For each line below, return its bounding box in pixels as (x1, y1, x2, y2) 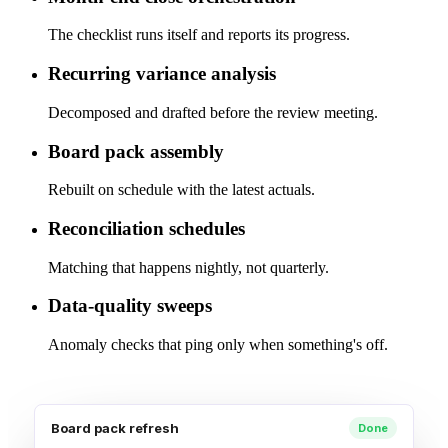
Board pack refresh (51, 420, 179, 437)
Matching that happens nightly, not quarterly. (48, 258, 329, 276)
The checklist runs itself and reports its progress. (48, 26, 350, 44)
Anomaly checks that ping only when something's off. (48, 336, 388, 354)
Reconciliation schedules (48, 218, 245, 240)
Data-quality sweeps (48, 295, 212, 317)
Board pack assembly (48, 140, 224, 162)
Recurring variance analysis (48, 63, 276, 85)
